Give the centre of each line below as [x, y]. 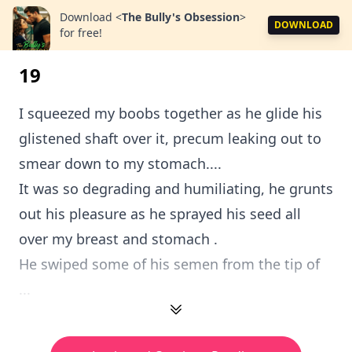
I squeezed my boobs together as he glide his [170, 113]
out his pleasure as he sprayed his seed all [160, 214]
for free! [81, 33]
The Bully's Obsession [181, 17]
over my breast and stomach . [118, 239]
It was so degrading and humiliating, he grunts [176, 189]
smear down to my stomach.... [120, 163]
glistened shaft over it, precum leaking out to [170, 138]
